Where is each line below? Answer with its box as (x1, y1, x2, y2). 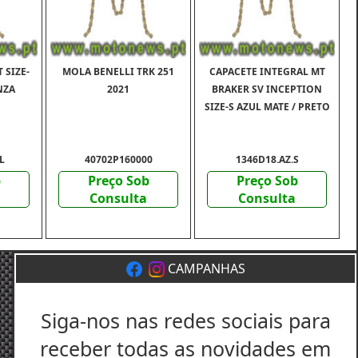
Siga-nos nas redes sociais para (40, 306, 331, 334)
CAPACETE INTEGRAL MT (209, 64, 325, 78)
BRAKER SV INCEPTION (212, 82, 322, 96)
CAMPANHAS (164, 259, 245, 277)
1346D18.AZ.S (235, 152, 299, 166)
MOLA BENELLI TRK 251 (62, 64, 174, 78)
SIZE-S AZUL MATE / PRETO (204, 99, 330, 113)
